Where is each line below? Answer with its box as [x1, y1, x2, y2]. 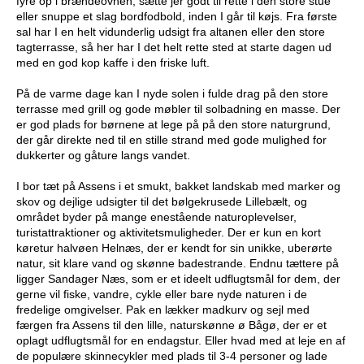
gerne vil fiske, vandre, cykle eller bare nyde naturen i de [16, 288, 307, 301]
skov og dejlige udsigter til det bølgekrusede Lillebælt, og [16, 195, 307, 209]
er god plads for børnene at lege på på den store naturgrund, [16, 118, 331, 132]
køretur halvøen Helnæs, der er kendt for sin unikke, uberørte [16, 241, 332, 255]
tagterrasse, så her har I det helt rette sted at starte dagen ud [16, 41, 331, 54]
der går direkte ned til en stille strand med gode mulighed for [16, 133, 327, 147]
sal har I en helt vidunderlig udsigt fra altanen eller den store [16, 25, 325, 39]
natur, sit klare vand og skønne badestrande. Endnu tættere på [16, 257, 339, 271]
